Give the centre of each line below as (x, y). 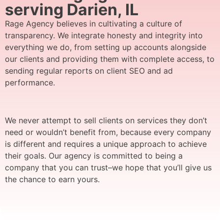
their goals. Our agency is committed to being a (94, 155)
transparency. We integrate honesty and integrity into (104, 35)
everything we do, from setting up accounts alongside (106, 47)
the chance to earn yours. (52, 179)
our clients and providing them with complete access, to (110, 59)
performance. (30, 82)
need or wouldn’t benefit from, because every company (108, 132)
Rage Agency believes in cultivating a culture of (94, 23)
